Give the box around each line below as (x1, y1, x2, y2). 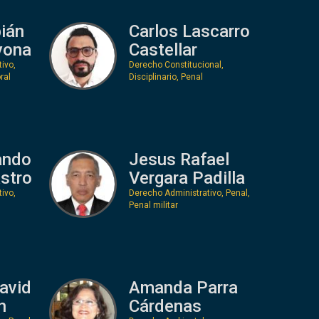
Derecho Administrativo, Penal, (129, 187, 250, 198)
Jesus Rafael (129, 149, 229, 169)
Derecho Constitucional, (129, 59, 224, 70)
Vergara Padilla (129, 167, 245, 188)
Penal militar (129, 199, 178, 210)
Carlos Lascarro (129, 21, 250, 41)
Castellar (129, 39, 197, 60)
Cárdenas (129, 296, 202, 316)
